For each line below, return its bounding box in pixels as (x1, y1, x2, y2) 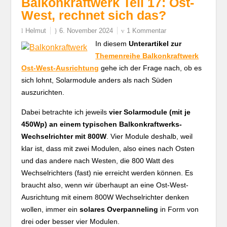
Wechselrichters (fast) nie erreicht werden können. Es (21, 169, 194, 177)
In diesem (95, 40, 129, 48)
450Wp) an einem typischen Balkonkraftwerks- (21, 120, 182, 128)
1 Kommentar (127, 27, 167, 34)
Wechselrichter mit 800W (21, 132, 107, 140)
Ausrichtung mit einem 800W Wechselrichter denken (21, 193, 190, 201)
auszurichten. (21, 88, 65, 96)
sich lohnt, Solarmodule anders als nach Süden (21, 76, 173, 84)
